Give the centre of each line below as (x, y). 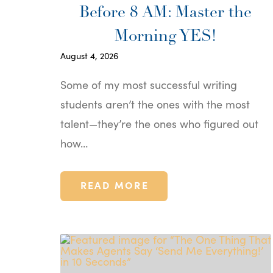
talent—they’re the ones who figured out (159, 123)
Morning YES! (166, 37)
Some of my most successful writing (148, 84)
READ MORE (115, 184)
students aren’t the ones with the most (155, 104)
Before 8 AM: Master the (166, 13)
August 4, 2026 (89, 55)
